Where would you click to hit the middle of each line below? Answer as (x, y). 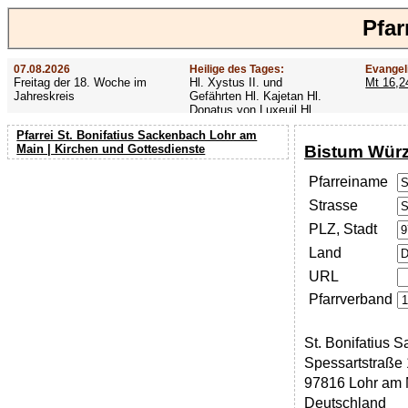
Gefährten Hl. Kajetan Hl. (255, 96)
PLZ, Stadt (342, 229)
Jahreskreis (44, 96)
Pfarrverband (350, 300)
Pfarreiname (348, 182)
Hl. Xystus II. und (235, 82)
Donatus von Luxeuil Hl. (252, 109)
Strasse (333, 206)
